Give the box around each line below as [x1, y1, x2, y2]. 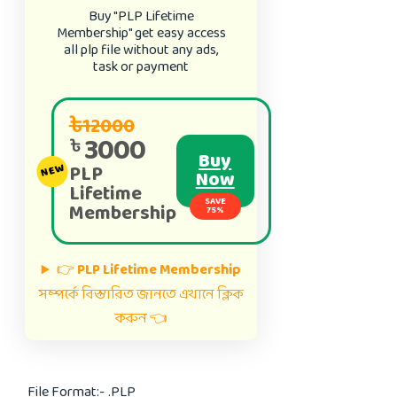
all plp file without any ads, [64, 38, 219, 63]
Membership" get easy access [56, 21, 226, 46]
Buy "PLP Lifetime [88, 4, 194, 29]
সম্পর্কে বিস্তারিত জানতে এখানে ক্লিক [38, 283, 244, 307]
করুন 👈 [114, 307, 167, 331]
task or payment [93, 55, 190, 80]
